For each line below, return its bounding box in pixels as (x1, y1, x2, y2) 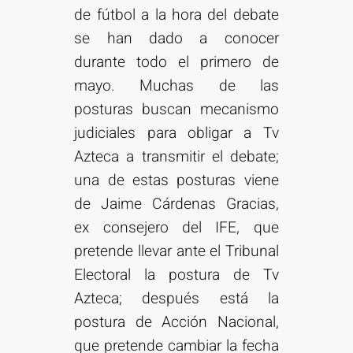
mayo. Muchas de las (74, 75, 279, 98)
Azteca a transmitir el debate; (74, 146, 279, 169)
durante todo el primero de (74, 51, 279, 74)
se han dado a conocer (74, 28, 279, 50)
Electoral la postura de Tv (74, 264, 279, 287)
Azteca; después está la (74, 288, 279, 310)
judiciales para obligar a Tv (74, 122, 279, 145)
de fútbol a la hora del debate (74, 4, 279, 27)
